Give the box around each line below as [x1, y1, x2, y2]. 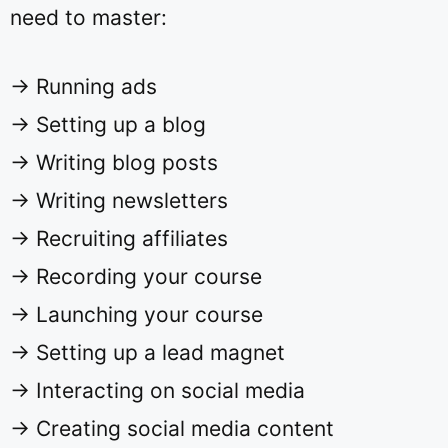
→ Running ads [10, 74, 157, 99]
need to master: [10, 4, 167, 30]
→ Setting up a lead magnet [10, 340, 285, 365]
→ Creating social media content [10, 416, 334, 441]
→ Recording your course [10, 264, 262, 289]
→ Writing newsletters [10, 188, 228, 213]
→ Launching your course [10, 302, 263, 327]
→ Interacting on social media [10, 378, 305, 403]
